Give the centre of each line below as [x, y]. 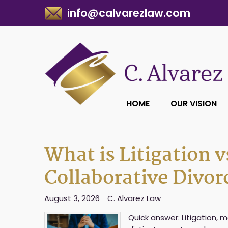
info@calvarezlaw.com [129, 13]
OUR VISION [194, 104]
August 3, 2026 [72, 198]
